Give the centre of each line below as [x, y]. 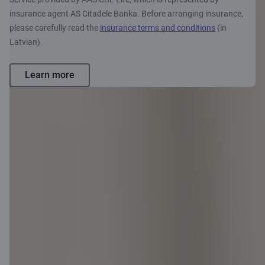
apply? [144, 243]
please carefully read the [55, 28]
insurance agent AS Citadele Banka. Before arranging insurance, [126, 14]
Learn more [50, 75]
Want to [150, 215]
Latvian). [26, 42]
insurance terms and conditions [158, 28]
